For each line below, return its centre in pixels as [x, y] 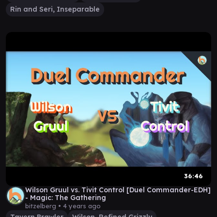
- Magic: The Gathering [66, 198]
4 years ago [82, 206]
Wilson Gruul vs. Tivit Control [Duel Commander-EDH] [118, 190]
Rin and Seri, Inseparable [55, 9]
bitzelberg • [44, 206]
